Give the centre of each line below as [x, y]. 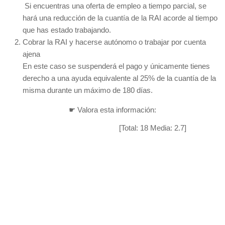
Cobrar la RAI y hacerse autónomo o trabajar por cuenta [114, 42]
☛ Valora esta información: [113, 110]
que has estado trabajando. [67, 30]
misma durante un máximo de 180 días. [88, 90]
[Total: [130, 128]
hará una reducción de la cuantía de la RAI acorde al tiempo [120, 18]
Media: [161, 128]
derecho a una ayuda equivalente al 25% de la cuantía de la [119, 78]
